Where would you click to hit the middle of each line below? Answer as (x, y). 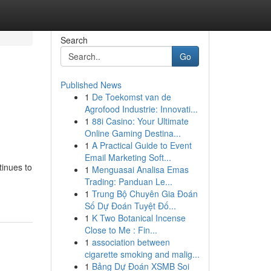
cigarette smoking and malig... (142, 254)
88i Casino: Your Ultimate (140, 121)
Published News (91, 85)
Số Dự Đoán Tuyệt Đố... (130, 206)
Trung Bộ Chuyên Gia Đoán (145, 194)
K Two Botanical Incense (139, 218)
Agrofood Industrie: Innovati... (141, 109)
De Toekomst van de (131, 97)
